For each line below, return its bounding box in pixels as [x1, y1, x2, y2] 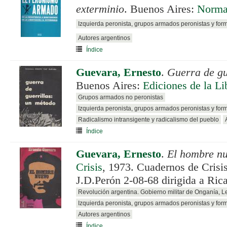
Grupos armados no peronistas [78, 93, 163, 101]
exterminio [76, 3, 124, 15]
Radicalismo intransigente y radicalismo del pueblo [78, 116, 219, 123]
